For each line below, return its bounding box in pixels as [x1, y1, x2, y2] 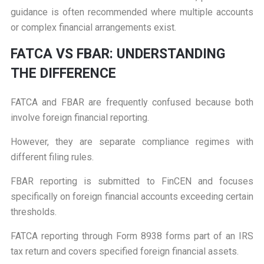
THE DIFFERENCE [10, 65, 116, 82]
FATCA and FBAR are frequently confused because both [10, 97, 254, 108]
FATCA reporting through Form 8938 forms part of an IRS [10, 230, 254, 242]
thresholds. [10, 206, 57, 218]
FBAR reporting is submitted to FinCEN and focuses [10, 176, 254, 187]
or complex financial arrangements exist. [10, 22, 176, 34]
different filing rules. [10, 151, 94, 163]
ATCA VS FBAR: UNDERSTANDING [16, 46, 225, 62]
